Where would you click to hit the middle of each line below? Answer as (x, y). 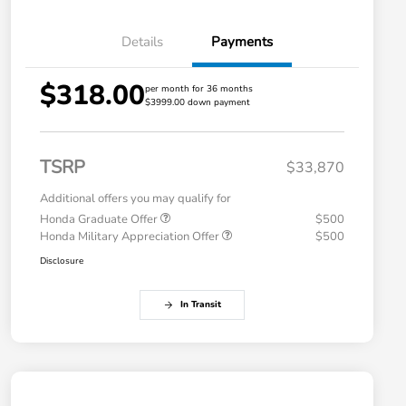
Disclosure (62, 261)
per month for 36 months (199, 89)
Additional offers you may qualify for (135, 199)
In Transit (200, 305)
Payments (242, 42)
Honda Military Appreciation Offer (131, 237)
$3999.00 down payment (198, 103)
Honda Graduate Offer (100, 220)
